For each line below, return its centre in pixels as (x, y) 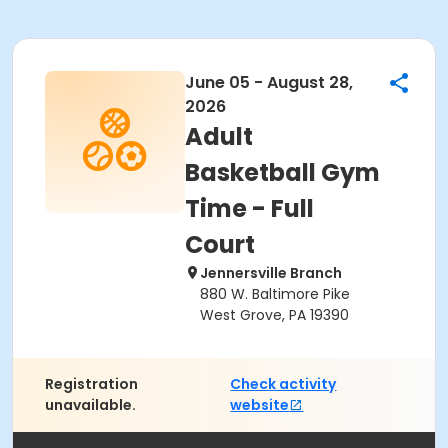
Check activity (283, 384)
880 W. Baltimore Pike (275, 294)
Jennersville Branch (271, 273)
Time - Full (249, 208)
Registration (91, 384)
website (260, 405)
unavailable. (90, 405)
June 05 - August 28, (269, 82)
